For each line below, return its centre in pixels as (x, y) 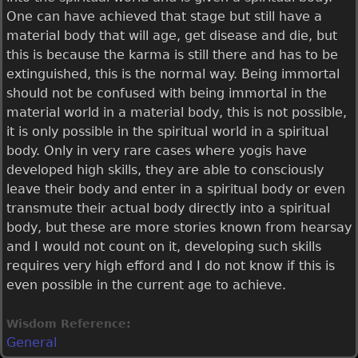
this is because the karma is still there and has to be (172, 55)
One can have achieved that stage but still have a (164, 16)
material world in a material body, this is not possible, (177, 112)
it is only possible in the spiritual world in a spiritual (167, 131)
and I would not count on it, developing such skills (164, 247)
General (32, 342)
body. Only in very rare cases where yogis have (157, 151)
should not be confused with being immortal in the (167, 93)
